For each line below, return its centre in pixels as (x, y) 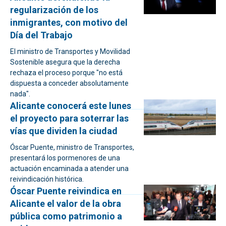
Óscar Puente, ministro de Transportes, (72, 147)
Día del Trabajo (41, 35)
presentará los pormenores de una (65, 158)
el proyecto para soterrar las (69, 118)
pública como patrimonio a (66, 216)
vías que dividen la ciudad (64, 131)
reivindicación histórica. (47, 179)
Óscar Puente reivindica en (66, 191)
